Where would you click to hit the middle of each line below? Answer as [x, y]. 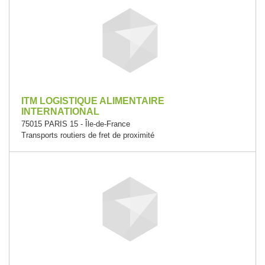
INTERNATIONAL [60, 112]
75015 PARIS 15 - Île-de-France [76, 124]
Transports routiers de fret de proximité [88, 135]
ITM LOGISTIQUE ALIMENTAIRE [93, 101]
